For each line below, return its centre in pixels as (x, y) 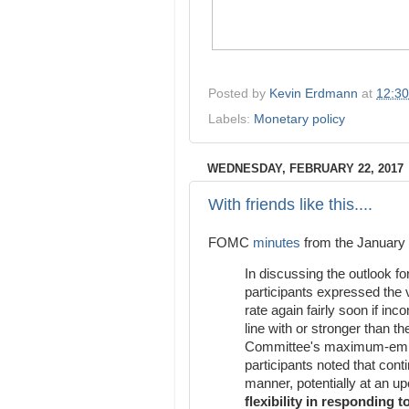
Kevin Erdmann (314, 94)
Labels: (231, 119)
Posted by (239, 94)
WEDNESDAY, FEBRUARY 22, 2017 (305, 168)
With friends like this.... (290, 205)
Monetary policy (299, 119)
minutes (277, 242)
